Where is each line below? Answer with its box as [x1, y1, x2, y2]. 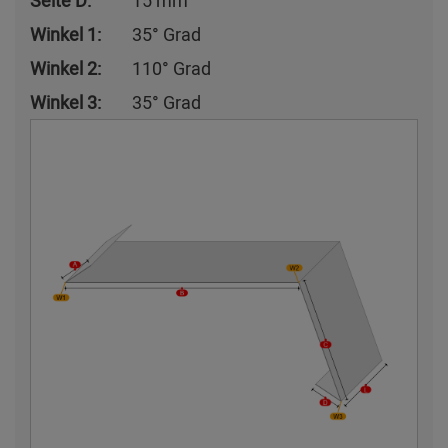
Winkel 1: [30, 22, 101, 47]
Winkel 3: [30, 90, 101, 115]
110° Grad [132, 56, 211, 81]
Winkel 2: [30, 56, 101, 81]
